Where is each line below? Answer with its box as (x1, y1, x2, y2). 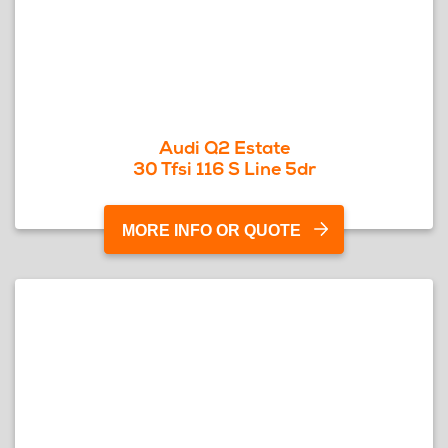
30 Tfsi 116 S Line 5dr (132, 157, 316, 180)
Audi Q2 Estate (158, 136, 290, 159)
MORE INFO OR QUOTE (122, 222, 301, 239)
